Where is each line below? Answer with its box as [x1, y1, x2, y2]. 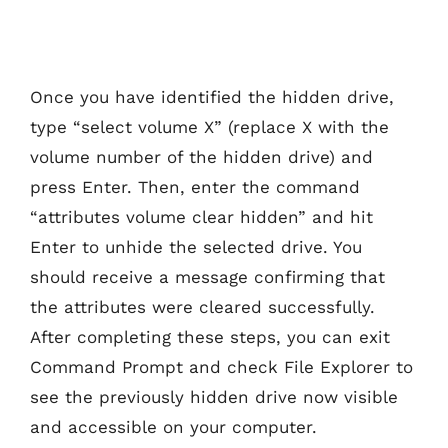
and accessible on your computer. [30, 416, 317, 437]
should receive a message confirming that [30, 266, 385, 287]
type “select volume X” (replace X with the [30, 116, 389, 137]
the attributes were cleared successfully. [30, 296, 375, 317]
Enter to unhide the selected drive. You [30, 236, 362, 257]
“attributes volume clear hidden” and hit [30, 206, 373, 227]
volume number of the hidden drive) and [30, 146, 373, 167]
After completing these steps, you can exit [30, 326, 390, 347]
